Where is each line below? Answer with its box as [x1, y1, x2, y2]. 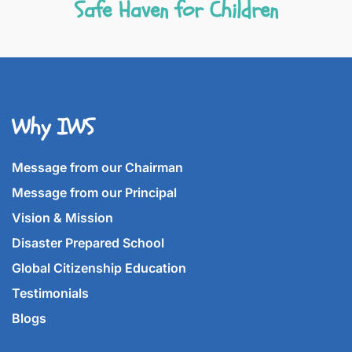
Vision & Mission [12, 210, 113, 226]
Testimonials [12, 285, 89, 302]
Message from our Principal [12, 185, 177, 201]
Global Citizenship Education [12, 260, 186, 277]
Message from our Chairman [12, 159, 183, 176]
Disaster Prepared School [12, 235, 164, 251]
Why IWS [12, 112, 94, 143]
